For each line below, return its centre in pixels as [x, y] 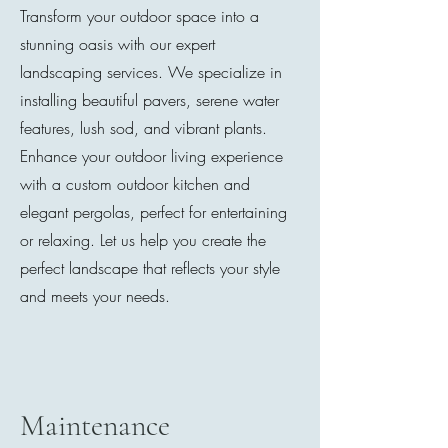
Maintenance [98, 425]
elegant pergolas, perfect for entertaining [153, 212]
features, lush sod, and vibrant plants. [143, 128]
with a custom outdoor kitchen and [135, 184]
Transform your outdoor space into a [139, 16]
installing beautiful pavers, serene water [149, 100]
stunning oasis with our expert [117, 44]
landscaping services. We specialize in [151, 72]
